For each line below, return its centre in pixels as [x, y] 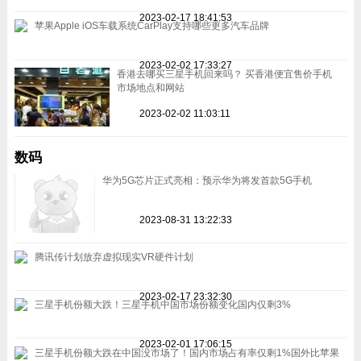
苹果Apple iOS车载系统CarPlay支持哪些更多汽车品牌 [151, 26]
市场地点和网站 [150, 87]
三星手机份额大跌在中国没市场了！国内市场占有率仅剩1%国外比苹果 [187, 353]
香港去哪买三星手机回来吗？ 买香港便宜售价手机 [224, 74]
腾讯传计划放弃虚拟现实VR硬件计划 [114, 257]
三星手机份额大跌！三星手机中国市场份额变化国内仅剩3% [162, 305]
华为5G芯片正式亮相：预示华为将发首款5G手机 [207, 180]
